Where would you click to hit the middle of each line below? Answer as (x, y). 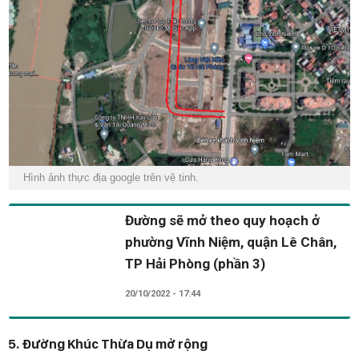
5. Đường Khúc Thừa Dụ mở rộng (108, 343)
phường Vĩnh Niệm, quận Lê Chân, (231, 242)
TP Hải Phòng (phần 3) (195, 263)
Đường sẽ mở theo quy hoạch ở (222, 220)
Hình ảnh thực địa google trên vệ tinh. (114, 177)
